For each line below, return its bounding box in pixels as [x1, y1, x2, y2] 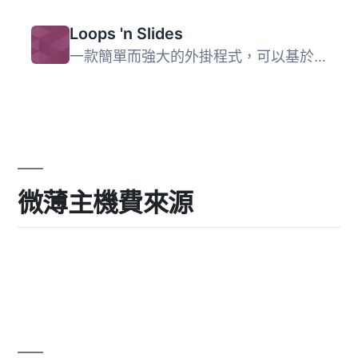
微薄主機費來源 [18, 186, 193, 218]
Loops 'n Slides [69, 24, 183, 44]
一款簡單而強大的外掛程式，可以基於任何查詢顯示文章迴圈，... [313, 48, 326, 66]
